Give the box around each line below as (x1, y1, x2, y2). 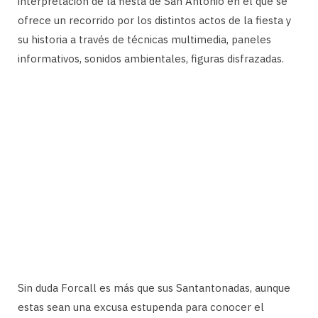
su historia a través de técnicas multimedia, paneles (18, 32, 271, 46)
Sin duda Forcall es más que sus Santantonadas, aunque (18, 280, 290, 295)
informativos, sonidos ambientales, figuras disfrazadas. (18, 51, 284, 65)
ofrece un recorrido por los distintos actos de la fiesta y (18, 13, 291, 27)
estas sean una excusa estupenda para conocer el (18, 300, 264, 314)
